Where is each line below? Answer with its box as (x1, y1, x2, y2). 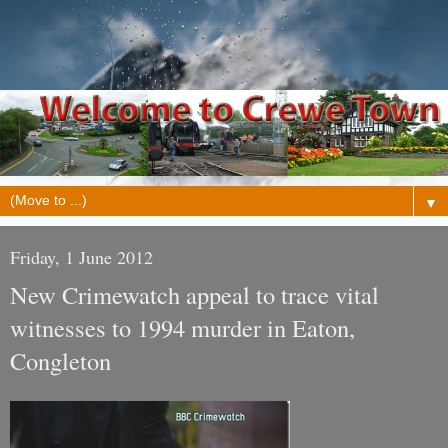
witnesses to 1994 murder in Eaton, (10, 311, 355, 345)
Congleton (10, 344, 111, 378)
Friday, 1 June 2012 (10, 245, 153, 270)
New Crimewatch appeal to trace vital (10, 278, 379, 312)
